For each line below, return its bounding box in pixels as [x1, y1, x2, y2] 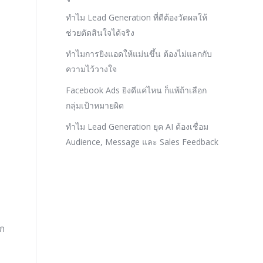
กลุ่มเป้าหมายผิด [66, 100, 124, 111]
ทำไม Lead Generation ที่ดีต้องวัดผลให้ [66, 12, 207, 23]
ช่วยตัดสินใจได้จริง [66, 27, 134, 38]
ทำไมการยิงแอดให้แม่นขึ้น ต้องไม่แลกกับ [66, 48, 212, 59]
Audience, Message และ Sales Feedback [66, 136, 218, 147]
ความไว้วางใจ [66, 63, 117, 75]
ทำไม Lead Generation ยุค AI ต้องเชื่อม [66, 121, 208, 132]
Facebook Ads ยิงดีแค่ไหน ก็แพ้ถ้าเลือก [66, 85, 207, 96]
